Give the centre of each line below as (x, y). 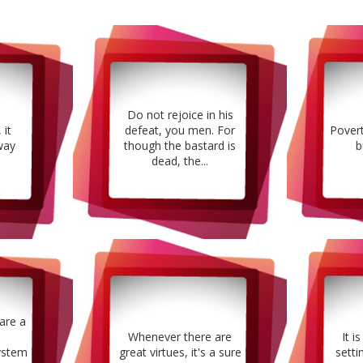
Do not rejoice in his (180, 115)
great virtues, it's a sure (180, 352)
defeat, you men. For (180, 130)
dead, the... (180, 161)
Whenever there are (180, 336)
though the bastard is (180, 146)
